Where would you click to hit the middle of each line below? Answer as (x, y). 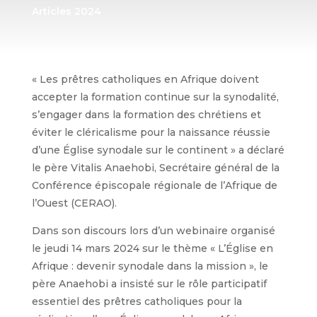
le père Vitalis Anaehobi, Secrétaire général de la (155, 168)
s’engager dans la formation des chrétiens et (146, 115)
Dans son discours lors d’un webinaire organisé (153, 231)
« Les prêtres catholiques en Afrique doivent (145, 80)
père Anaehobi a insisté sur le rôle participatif (149, 284)
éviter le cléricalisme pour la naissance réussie (151, 133)
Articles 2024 (66, 11)
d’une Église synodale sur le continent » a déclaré (158, 150)
